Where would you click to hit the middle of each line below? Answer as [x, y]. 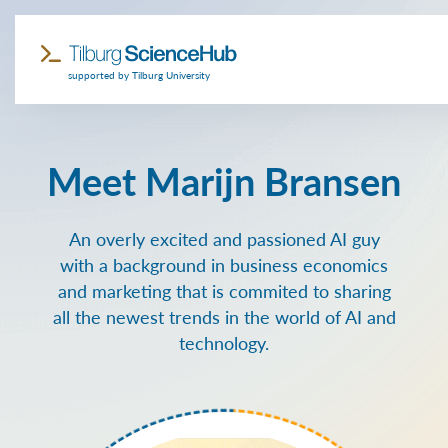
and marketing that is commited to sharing [224, 290]
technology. [224, 342]
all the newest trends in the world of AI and [224, 316]
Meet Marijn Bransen [224, 180]
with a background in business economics [224, 264]
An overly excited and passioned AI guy [224, 238]
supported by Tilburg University [139, 74]
